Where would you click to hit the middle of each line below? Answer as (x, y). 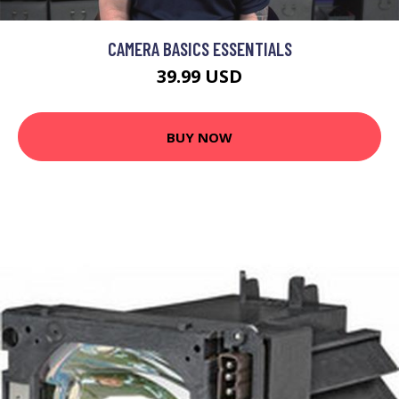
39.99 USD (199, 77)
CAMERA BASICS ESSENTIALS (199, 49)
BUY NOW (199, 137)
